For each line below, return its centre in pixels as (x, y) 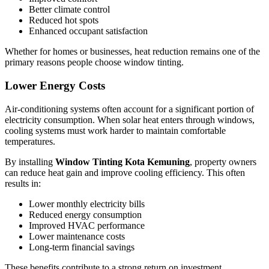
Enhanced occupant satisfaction (88, 31)
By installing (30, 162)
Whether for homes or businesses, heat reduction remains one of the (132, 52)
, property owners (223, 162)
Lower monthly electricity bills (87, 204)
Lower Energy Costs (55, 86)
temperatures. (30, 141)
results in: (23, 183)
